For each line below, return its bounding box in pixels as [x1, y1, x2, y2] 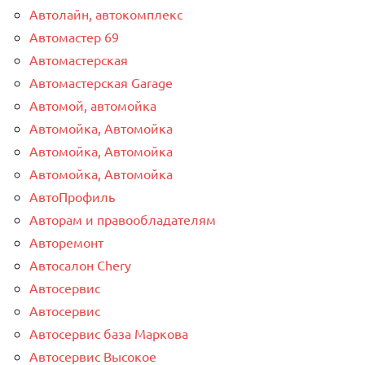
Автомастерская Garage [29, 73, 173, 90]
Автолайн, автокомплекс [29, 5, 182, 22]
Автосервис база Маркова [29, 324, 188, 341]
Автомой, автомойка [29, 96, 156, 113]
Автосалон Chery [29, 256, 131, 273]
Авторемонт [29, 233, 103, 250]
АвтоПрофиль [29, 187, 115, 204]
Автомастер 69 [29, 28, 119, 45]
